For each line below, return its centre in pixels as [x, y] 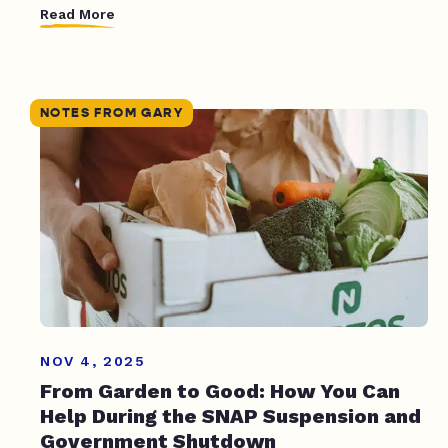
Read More [77, 14]
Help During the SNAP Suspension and [230, 416]
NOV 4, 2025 [93, 361]
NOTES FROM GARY [111, 112]
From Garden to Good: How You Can [220, 391]
